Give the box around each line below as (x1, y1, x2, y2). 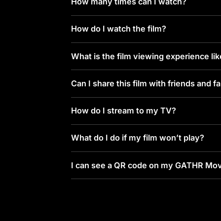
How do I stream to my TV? (71, 106, 177, 116)
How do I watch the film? (71, 24, 167, 34)
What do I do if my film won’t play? (71, 133, 205, 143)
